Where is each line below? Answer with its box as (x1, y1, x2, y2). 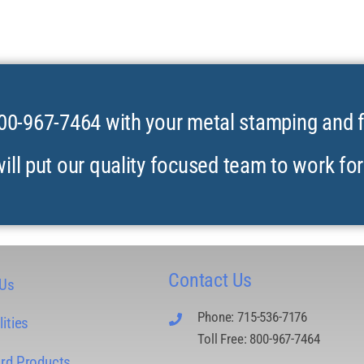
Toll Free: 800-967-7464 (197, 331, 320, 348)
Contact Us (168, 268, 252, 292)
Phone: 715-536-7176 (197, 309, 308, 326)
